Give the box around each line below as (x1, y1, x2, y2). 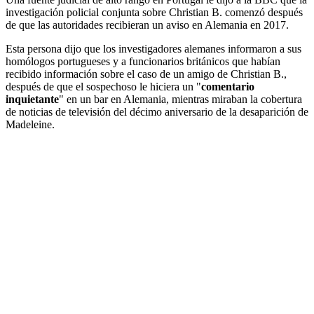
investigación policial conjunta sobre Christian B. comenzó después (6, 6, 303, 19)
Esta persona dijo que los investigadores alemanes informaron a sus (6, 43, 301, 55)
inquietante (6, 93, 59, 106)
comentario (201, 81, 254, 93)
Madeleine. (6, 118, 55, 131)
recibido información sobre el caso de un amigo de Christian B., (6, 68, 287, 81)
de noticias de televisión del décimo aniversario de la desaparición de (6, 106, 308, 118)
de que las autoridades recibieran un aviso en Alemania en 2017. (6, 19, 289, 32)
